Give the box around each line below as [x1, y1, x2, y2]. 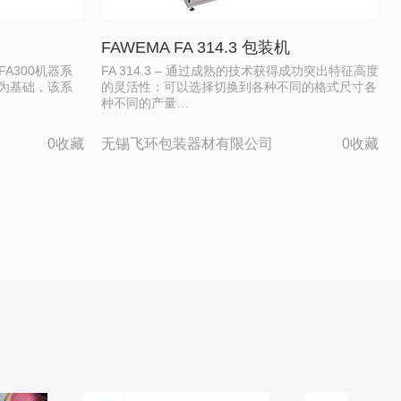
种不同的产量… [101, 96, 189, 110]
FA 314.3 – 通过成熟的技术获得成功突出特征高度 [101, 64, 379, 78]
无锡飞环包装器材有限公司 [101, 136, 273, 151]
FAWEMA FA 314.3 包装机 [101, 38, 290, 56]
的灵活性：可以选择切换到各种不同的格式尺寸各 [101, 80, 377, 94]
